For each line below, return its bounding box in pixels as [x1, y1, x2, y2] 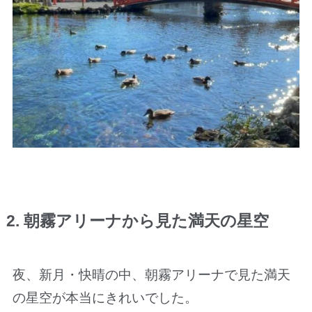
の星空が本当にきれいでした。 [12, 290, 198, 306]
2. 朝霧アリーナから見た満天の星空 [6, 212, 269, 231]
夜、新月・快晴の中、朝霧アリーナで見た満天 [12, 267, 290, 283]
